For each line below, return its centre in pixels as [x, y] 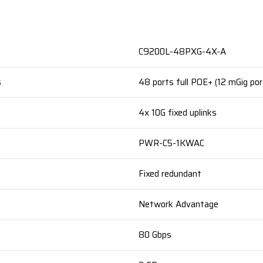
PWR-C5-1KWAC [171, 143]
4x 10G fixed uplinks [178, 113]
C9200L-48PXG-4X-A [182, 52]
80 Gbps [155, 235]
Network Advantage [178, 204]
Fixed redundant [170, 174]
